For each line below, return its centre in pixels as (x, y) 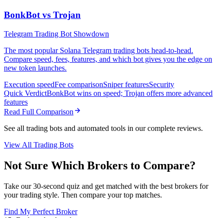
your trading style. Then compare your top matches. (83, 195)
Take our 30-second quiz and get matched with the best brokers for (106, 186)
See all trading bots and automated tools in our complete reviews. (103, 128)
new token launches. (35, 68)
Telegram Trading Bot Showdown (56, 34)
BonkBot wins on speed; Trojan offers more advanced (130, 93)
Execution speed (29, 84)
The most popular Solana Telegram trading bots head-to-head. (99, 50)
